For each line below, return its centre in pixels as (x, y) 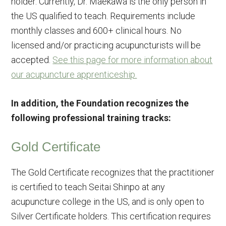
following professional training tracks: (91, 118)
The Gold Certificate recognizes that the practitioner (113, 172)
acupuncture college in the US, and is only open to (108, 202)
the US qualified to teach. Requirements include (103, 16)
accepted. (32, 60)
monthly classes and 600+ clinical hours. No (97, 31)
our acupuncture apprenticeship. (74, 74)
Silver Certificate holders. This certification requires (111, 216)
